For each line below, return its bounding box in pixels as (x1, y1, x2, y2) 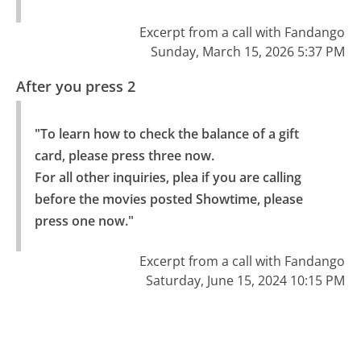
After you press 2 (16, 77, 136, 97)
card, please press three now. (34, 146, 214, 164)
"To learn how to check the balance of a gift (34, 124, 299, 143)
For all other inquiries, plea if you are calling (34, 168, 301, 186)
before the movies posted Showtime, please (34, 189, 303, 208)
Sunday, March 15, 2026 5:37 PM (150, 42, 345, 60)
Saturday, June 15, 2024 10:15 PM (145, 271, 345, 289)
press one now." (34, 211, 134, 230)
